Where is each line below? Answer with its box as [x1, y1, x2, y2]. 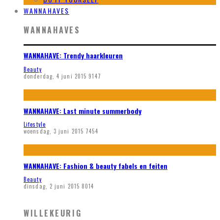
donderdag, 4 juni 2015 [24, 72, 87, 80]
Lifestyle [24, 120, 46, 129]
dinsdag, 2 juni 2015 [24, 182, 80, 191]
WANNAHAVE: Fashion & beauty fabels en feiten [24, 160, 167, 171]
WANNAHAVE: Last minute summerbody [24, 105, 141, 116]
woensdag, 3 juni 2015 [24, 127, 84, 136]
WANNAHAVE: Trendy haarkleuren [24, 50, 123, 61]
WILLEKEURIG [24, 207, 82, 219]
